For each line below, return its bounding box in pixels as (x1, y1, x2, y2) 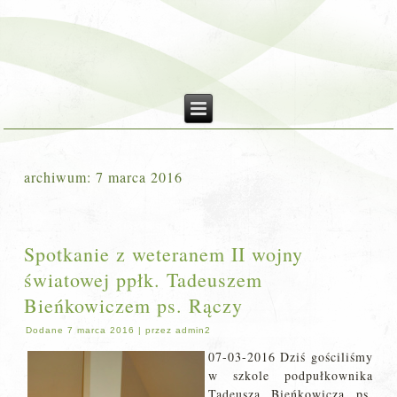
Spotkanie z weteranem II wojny (24, 241, 304, 267)
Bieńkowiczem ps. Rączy (24, 292, 244, 318)
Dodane (26, 325, 65, 335)
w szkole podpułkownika (208, 367, 373, 384)
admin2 (175, 325, 212, 335)
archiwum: (24, 167, 97, 186)
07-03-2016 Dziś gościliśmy (208, 348, 373, 365)
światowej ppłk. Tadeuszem (24, 267, 263, 292)
